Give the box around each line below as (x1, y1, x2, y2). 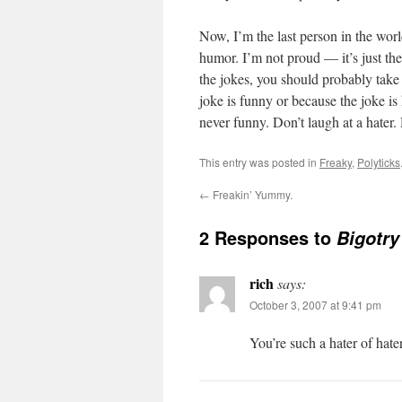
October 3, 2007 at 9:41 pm (249, 297, 381, 312)
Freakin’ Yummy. (210, 187, 293, 202)
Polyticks (357, 154, 400, 170)
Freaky (319, 154, 352, 170)
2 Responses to (199, 224, 336, 250)
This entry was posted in (199, 154, 319, 170)
